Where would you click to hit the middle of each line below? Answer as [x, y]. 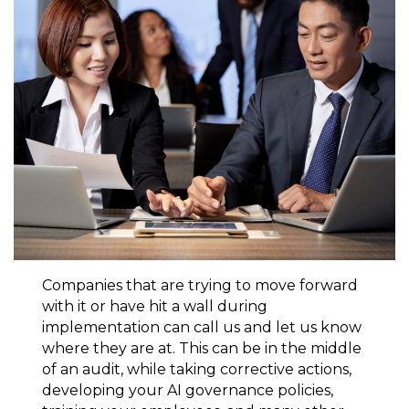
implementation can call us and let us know [201, 327]
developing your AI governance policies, [187, 390]
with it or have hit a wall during [154, 306]
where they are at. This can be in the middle [201, 348]
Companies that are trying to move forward [199, 285]
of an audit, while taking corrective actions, [196, 369]
